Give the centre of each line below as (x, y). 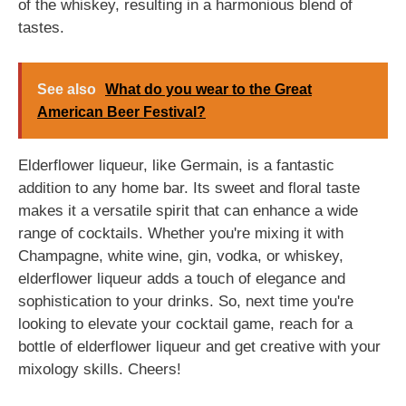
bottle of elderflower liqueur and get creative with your (199, 346)
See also (67, 89)
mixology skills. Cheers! (100, 369)
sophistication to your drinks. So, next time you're (186, 301)
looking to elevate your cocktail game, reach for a (185, 324)
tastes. (41, 28)
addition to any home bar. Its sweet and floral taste (189, 188)
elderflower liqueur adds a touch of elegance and (182, 278)
